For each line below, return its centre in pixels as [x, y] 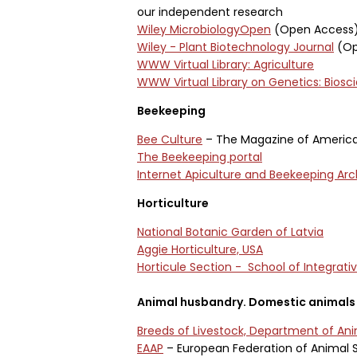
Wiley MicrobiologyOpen [204, 29]
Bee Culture [170, 139]
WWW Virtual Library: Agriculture [226, 65]
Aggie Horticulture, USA [200, 249]
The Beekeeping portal [200, 157]
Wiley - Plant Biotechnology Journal [235, 47]
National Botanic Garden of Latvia [230, 232]
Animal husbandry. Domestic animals [246, 302]
